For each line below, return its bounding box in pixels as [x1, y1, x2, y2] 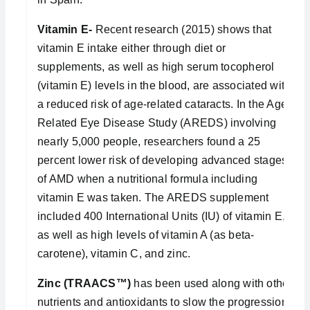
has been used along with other [131, 277, 293, 289]
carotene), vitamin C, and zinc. [37, 247, 191, 259]
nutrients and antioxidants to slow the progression [37, 295, 288, 308]
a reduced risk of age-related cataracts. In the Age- [37, 98, 291, 110]
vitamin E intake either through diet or [37, 42, 226, 54]
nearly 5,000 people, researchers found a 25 [37, 135, 261, 147]
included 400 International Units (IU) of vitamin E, [37, 210, 286, 222]
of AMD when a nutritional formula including [37, 172, 258, 185]
